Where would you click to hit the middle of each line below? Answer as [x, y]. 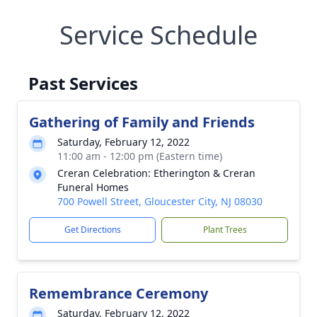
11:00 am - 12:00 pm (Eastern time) [140, 156]
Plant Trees [225, 230]
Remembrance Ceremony [119, 293]
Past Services [83, 83]
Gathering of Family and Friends [142, 122]
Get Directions [92, 230]
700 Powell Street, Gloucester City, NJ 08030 [160, 201]
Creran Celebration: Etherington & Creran [156, 173]
